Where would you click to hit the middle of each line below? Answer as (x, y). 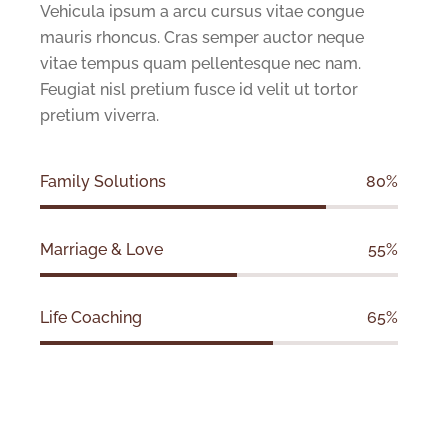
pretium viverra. (99, 116)
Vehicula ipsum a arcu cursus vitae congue (202, 12)
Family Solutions (103, 182)
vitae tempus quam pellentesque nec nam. (200, 64)
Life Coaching (91, 318)
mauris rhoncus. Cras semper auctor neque (202, 38)
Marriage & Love (101, 250)
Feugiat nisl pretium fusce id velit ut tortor (199, 90)
